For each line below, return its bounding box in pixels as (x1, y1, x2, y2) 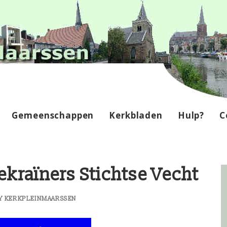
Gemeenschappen (12, 109, 94, 121)
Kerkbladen (109, 109, 163, 121)
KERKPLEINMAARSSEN (4, 195, 77, 203)
